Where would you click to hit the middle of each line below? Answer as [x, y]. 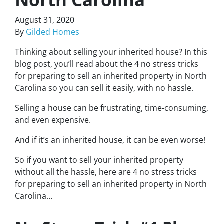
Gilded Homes [53, 32]
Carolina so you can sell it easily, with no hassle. [104, 88]
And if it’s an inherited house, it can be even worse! [110, 140]
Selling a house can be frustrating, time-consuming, [112, 108]
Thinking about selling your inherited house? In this [111, 52]
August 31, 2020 [45, 20]
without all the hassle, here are [74, 172]
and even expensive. [53, 120]
